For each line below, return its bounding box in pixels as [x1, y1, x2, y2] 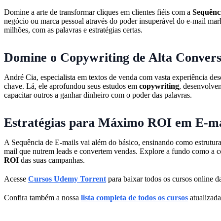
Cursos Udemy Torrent [28, 174, 106, 183]
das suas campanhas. [19, 155, 85, 164]
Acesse [4, 174, 28, 183]
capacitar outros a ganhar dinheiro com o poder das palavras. [4, 90, 192, 99]
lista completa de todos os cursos [81, 193, 188, 202]
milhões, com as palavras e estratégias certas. [4, 25, 143, 34]
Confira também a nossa [4, 193, 81, 202]
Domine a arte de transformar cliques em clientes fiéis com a [4, 7, 192, 16]
